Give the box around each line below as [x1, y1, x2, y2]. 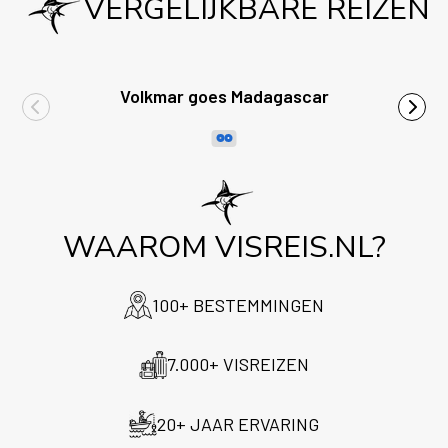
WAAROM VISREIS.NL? [62, 226, 386, 268]
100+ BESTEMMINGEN [152, 293, 324, 316]
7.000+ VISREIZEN [167, 353, 309, 376]
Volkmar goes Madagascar [119, 84, 329, 107]
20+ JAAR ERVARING [157, 412, 319, 435]
